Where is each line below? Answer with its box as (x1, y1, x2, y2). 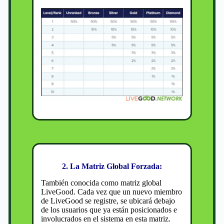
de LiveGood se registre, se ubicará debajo (41, 196, 175, 205)
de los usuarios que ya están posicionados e (41, 205, 177, 214)
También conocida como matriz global (41, 178, 162, 187)
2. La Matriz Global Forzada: (61, 161, 162, 170)
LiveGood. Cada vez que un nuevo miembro (41, 187, 182, 196)
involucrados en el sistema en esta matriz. (41, 214, 171, 223)
